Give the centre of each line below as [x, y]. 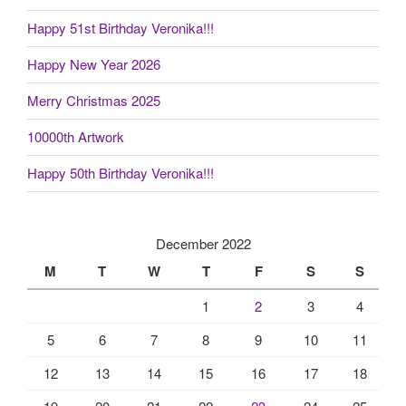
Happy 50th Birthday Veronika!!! [121, 173]
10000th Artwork [76, 137]
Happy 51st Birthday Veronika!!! [121, 28]
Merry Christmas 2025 [94, 101]
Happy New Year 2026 [94, 64]
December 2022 [203, 243]
